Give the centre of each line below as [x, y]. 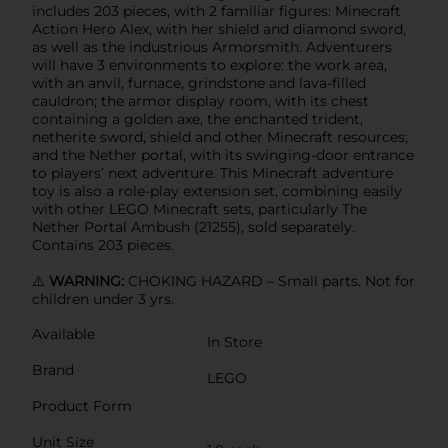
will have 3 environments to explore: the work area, [209, 64]
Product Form [82, 405]
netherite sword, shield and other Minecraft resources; [220, 136]
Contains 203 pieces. [103, 244]
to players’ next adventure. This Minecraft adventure [212, 172]
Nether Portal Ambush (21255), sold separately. [193, 226]
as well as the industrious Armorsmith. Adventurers [212, 46]
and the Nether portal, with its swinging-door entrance [223, 154]
